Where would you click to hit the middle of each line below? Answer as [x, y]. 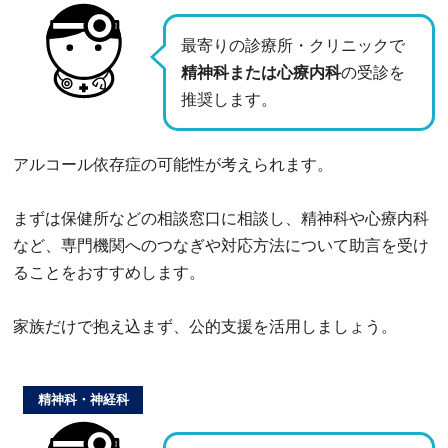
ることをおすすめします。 [109, 272]
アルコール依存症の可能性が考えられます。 [173, 164]
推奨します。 [229, 99]
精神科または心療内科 [261, 72]
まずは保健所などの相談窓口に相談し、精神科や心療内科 [221, 218]
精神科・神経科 [83, 399]
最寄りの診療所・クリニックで [293, 45]
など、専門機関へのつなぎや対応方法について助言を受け [221, 245]
